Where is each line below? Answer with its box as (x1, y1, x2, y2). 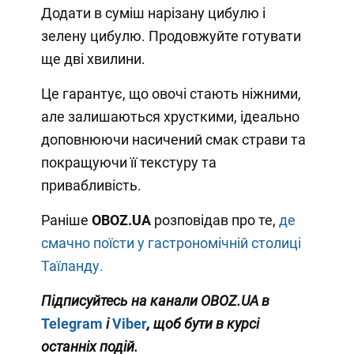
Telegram (40, 314, 103, 332)
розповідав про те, (153, 211, 279, 228)
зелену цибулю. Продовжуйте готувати (40, 27, 301, 44)
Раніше (40, 211, 92, 228)
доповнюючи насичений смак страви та (40, 130, 306, 148)
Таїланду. (40, 257, 107, 274)
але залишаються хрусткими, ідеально (40, 107, 299, 125)
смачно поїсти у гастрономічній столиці (40, 234, 301, 251)
